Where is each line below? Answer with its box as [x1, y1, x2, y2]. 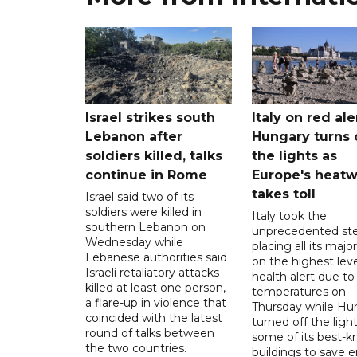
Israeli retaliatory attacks [85, 265, 219, 280]
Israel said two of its [85, 189, 194, 204]
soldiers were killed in [85, 204, 202, 219]
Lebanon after [85, 128, 182, 144]
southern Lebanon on [85, 219, 206, 234]
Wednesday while [85, 234, 183, 249]
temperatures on [251, 284, 346, 299]
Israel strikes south [85, 109, 215, 125]
